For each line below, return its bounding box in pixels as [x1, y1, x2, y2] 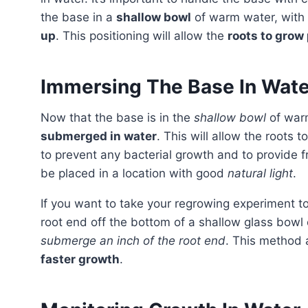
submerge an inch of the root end [41, 233, 225, 247]
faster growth [41, 252, 120, 266]
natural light [228, 166, 293, 180]
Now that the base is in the [49, 110, 194, 124]
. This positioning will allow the [56, 28, 228, 43]
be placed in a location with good [41, 166, 228, 180]
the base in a [41, 10, 116, 24]
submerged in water [41, 129, 157, 143]
